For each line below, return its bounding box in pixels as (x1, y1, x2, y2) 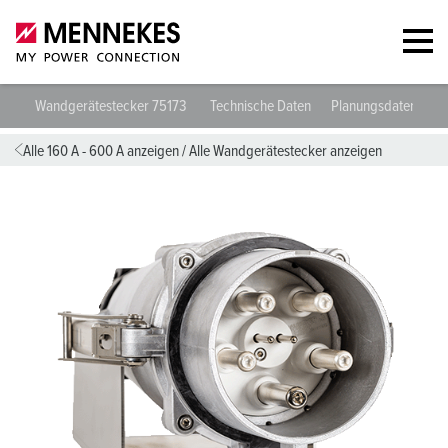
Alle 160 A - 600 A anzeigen (23, 143, 179, 159)
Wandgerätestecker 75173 (35, 98, 190, 114)
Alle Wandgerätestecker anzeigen (189, 143, 382, 159)
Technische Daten (210, 98, 311, 114)
